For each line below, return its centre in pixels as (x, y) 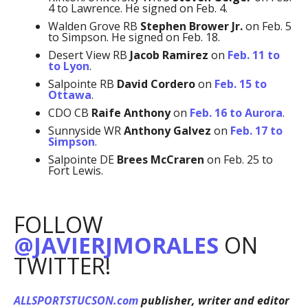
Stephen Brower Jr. (191, 26)
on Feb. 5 (267, 26)
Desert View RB (89, 55)
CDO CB (69, 112)
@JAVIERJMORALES (116, 245)
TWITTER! (62, 265)
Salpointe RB (82, 84)
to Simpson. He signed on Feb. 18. (134, 37)
